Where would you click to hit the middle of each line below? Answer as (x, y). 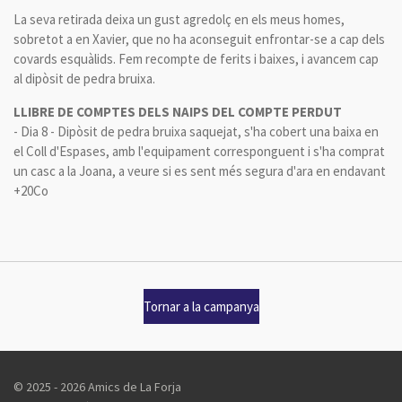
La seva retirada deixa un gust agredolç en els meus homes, (179, 19)
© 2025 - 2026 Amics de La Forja (97, 387)
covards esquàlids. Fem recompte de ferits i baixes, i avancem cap (196, 59)
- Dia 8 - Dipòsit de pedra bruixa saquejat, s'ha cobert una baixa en (196, 131)
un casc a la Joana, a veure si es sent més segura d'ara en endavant (200, 171)
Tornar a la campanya (201, 306)
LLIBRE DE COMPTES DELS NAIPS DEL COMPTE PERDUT (178, 112)
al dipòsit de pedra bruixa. (84, 79)
